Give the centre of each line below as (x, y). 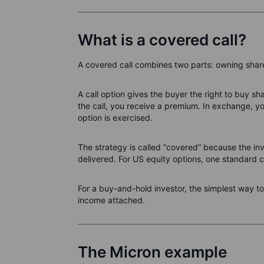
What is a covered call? (162, 40)
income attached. (111, 200)
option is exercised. (115, 118)
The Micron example (152, 252)
